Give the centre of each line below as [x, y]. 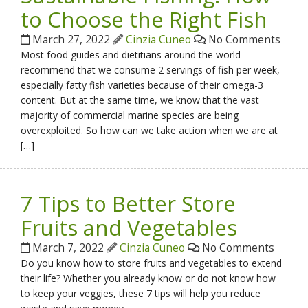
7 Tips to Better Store [129, 203]
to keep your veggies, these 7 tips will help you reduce [141, 293]
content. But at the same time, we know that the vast [140, 100]
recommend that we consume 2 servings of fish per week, [151, 69]
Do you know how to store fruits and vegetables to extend [152, 263]
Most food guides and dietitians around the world [131, 54]
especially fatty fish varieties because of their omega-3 [142, 85]
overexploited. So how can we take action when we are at [150, 130]
